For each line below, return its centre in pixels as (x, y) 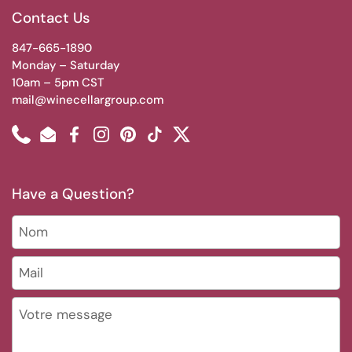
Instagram (127, 142)
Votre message (51, 306)
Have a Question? (73, 194)
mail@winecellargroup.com (88, 100)
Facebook (100, 142)
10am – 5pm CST (58, 82)
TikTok (171, 142)
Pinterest (152, 142)
